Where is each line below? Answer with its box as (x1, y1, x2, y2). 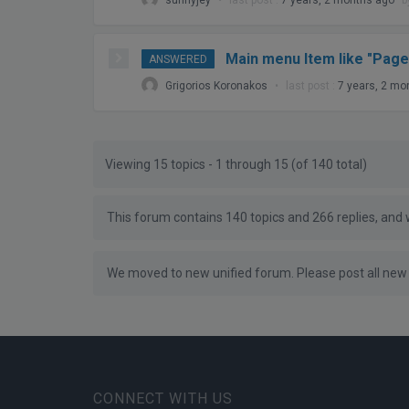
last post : (286, 79, 338, 92)
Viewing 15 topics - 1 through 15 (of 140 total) (105, 156, 367, 172)
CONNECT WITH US (93, 389, 233, 407)
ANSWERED (149, 52, 207, 66)
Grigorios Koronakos (165, 79, 267, 92)
